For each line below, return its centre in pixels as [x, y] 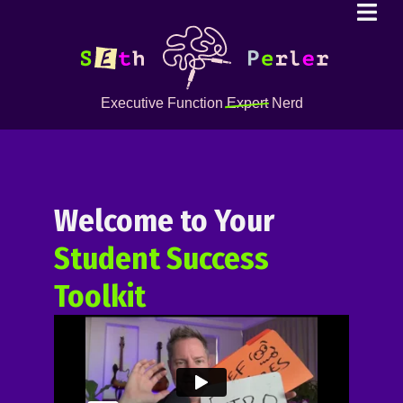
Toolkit [100, 296]
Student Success [161, 258]
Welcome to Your [164, 220]
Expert [247, 103]
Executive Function [163, 103]
